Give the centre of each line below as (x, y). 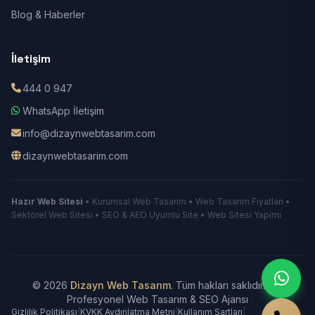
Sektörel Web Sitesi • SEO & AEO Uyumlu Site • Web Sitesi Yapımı (146, 215)
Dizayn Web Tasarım (121, 285)
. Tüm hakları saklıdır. (219, 285)
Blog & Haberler (48, 14)
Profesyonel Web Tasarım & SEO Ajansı (157, 299)
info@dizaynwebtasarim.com (89, 133)
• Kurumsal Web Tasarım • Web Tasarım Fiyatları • (187, 201)
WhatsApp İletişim (63, 111)
